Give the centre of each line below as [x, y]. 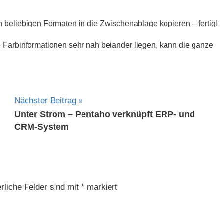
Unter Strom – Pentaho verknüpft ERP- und [104, 115]
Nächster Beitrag [45, 100]
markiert [101, 187]
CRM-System [41, 127]
